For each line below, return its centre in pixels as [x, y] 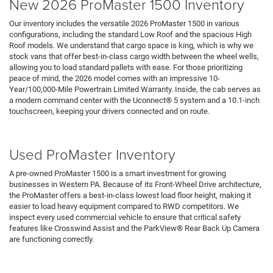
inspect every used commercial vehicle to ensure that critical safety [125, 218]
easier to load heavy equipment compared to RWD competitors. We [124, 207]
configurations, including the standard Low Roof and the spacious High [130, 35]
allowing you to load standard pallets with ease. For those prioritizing [126, 68]
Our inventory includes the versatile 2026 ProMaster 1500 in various [124, 24]
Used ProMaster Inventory [92, 154]
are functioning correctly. [51, 239]
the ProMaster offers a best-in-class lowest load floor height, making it [130, 196]
